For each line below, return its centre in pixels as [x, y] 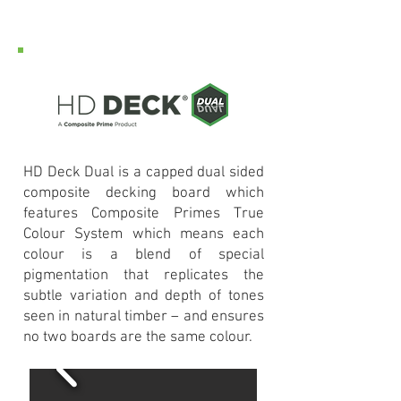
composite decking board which [144, 193]
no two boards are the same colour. [138, 337]
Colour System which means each [144, 235]
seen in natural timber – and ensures [144, 317]
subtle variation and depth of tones [144, 296]
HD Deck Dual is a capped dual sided [144, 173]
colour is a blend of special [144, 255]
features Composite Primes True [144, 214]
